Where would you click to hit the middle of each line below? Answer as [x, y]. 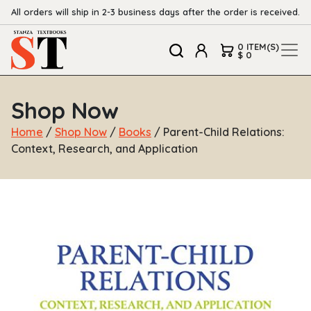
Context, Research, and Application [104, 149]
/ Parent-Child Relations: [218, 132]
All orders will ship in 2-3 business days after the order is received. [155, 12]
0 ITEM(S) [258, 46]
